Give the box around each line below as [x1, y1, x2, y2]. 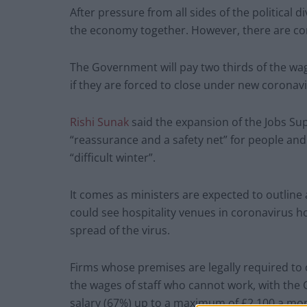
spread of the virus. [70, 223, 170, 238]
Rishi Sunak [70, 114, 132, 130]
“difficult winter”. [70, 150, 156, 166]
